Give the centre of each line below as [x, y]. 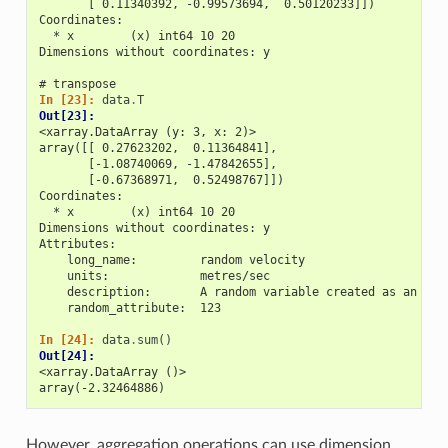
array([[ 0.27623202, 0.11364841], [157, 147]
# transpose [77, 83]
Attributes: [77, 243]
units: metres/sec [154, 275]
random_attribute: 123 [129, 307]
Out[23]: [70, 115]
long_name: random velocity [171, 259]
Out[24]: [70, 355]
